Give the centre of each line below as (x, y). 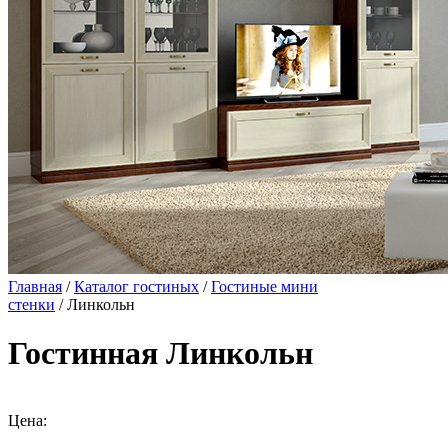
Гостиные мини (264, 286)
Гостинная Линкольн (160, 353)
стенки (31, 304)
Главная (35, 286)
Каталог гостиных (136, 286)
